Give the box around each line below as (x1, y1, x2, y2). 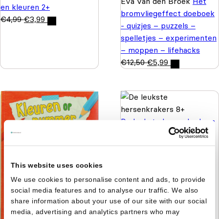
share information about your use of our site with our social (11, 197, 207, 205)
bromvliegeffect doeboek (121, 8, 215, 18)
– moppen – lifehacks (121, 44, 200, 55)
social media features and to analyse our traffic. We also (11, 186, 198, 194)
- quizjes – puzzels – (121, 20, 196, 30)
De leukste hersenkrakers (121, 116, 215, 126)
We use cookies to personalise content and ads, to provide (11, 175, 206, 183)
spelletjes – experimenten (121, 32, 217, 43)
